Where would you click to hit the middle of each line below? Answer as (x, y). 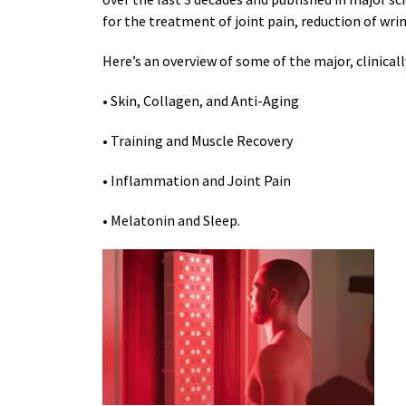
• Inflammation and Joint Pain (197, 181)
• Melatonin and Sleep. (171, 221)
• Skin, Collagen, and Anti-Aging (201, 101)
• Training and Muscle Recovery (198, 141)
